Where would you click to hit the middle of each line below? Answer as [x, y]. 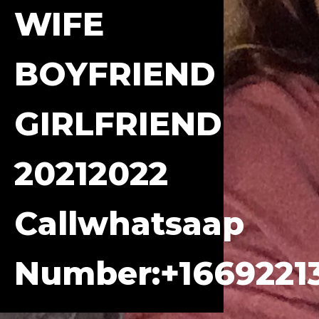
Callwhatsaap [129, 223]
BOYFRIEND [115, 74]
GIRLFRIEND [118, 124]
